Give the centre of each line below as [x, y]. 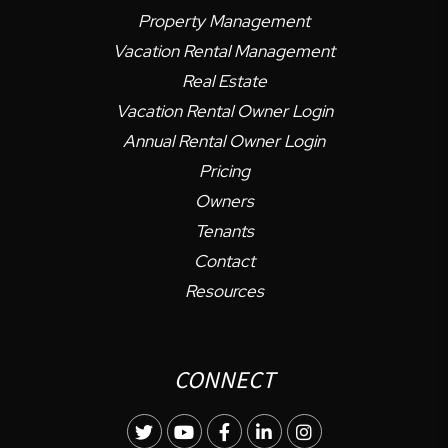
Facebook [268, 432]
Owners [224, 201]
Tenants [224, 231]
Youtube [227, 432]
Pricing [224, 171]
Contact [224, 261]
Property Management [224, 21]
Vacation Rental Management [224, 51]
